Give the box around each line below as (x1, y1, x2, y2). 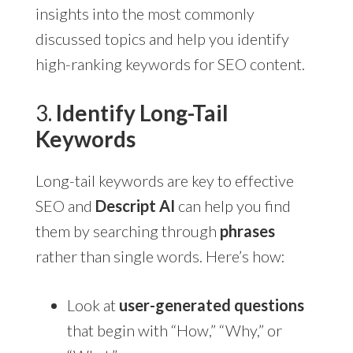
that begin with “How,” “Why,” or (66, 320, 282, 340)
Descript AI (95, 195, 175, 215)
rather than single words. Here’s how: (35, 246, 285, 266)
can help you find (174, 195, 291, 215)
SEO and (35, 195, 95, 215)
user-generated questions (118, 295, 304, 314)
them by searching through (35, 221, 220, 240)
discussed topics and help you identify (35, 28, 289, 48)
